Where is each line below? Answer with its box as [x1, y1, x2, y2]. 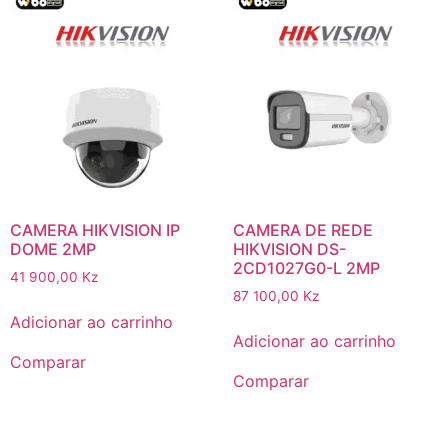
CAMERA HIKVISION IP [10, 219, 180, 240]
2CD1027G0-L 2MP [232, 257, 380, 278]
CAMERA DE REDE [232, 219, 373, 240]
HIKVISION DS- [232, 238, 346, 259]
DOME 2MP [10, 238, 96, 259]
